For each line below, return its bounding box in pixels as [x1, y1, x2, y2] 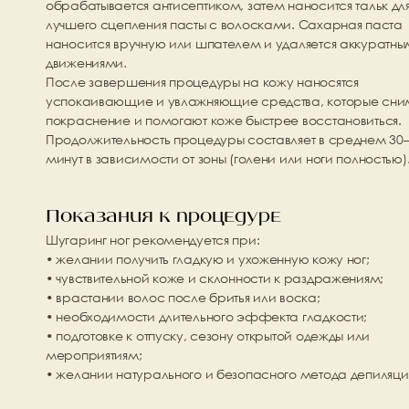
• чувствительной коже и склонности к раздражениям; [46, 269, 383, 287]
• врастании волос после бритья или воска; [46, 288, 320, 306]
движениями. [46, 54, 127, 71]
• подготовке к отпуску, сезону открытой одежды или [46, 327, 371, 344]
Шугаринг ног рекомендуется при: [46, 231, 260, 248]
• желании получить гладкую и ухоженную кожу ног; [46, 250, 370, 267]
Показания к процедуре [46, 208, 281, 225]
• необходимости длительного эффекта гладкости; [46, 308, 368, 325]
